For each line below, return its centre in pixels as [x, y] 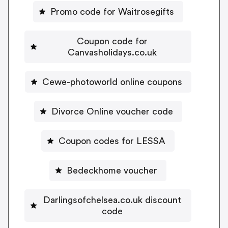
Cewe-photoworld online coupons [112, 82]
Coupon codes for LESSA [112, 141]
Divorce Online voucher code [112, 111]
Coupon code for [112, 41]
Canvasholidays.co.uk [112, 52]
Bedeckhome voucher [112, 170]
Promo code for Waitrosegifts [112, 11]
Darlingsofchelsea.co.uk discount [112, 200]
